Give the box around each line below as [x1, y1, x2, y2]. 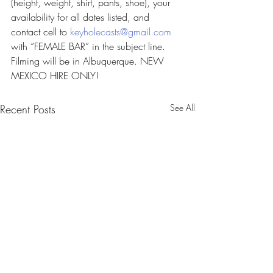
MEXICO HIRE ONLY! [11, 69, 99, 82]
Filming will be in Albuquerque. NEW [11, 54, 167, 68]
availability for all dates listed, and [11, 10, 152, 24]
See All [170, 102, 195, 113]
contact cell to [11, 25, 70, 38]
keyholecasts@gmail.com [70, 25, 171, 38]
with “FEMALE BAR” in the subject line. [11, 40, 168, 53]
